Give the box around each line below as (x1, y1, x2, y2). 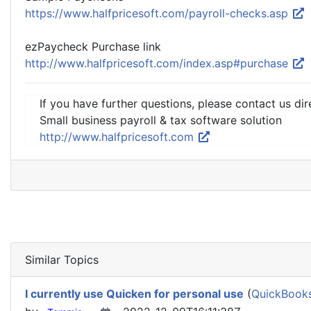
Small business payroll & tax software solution (40, 113, 282, 127)
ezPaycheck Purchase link (25, 40, 161, 53)
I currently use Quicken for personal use (25, 287, 244, 301)
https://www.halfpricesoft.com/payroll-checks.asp (25, 6, 292, 20)
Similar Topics (25, 253, 99, 267)
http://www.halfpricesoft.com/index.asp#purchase (25, 56, 292, 70)
